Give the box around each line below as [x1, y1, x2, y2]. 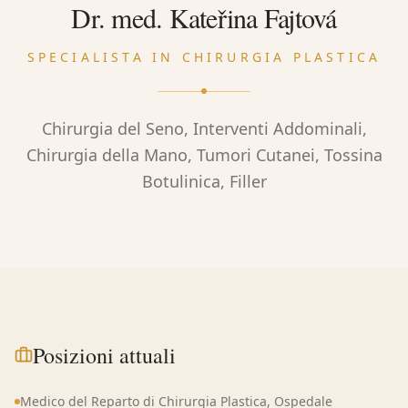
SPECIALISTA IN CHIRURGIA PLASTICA [26, 48, 382, 66]
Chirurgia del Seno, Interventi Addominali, [41, 117, 367, 139]
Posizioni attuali [33, 341, 176, 370]
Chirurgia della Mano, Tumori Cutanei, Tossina [25, 144, 382, 166]
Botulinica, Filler [141, 170, 267, 192]
